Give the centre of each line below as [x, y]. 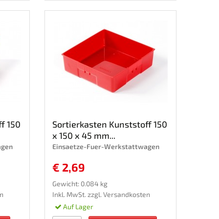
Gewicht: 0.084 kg [80, 183]
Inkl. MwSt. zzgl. [78, 194]
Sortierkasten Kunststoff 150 [110, 124]
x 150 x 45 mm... [84, 135]
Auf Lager [77, 206]
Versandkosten [127, 194]
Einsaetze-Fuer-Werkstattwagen [106, 146]
